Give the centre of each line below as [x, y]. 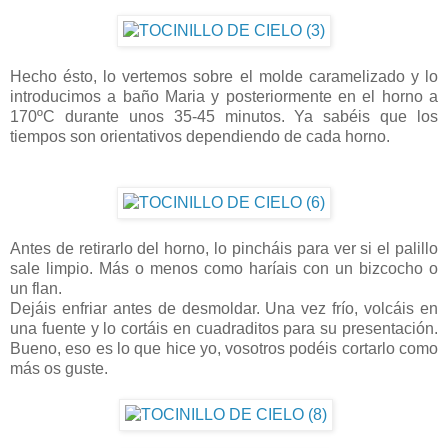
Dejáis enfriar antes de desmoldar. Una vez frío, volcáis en [224, 309]
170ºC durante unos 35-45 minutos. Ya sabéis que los [224, 117]
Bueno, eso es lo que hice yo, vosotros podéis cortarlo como [224, 349]
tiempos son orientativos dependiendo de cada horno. [200, 137]
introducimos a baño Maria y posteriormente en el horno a [224, 97]
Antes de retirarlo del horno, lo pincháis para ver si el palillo [224, 249]
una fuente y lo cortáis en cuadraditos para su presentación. [224, 329]
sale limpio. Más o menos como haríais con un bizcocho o [224, 269]
